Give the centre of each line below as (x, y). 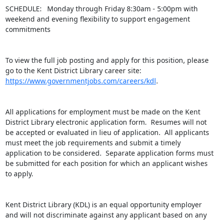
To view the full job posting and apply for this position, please (107, 60)
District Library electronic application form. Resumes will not (106, 122)
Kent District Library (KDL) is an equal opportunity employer (103, 205)
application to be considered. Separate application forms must (109, 153)
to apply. (19, 174)
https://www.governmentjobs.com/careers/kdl (81, 81)
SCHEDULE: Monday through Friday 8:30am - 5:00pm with (101, 9)
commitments (28, 29)
